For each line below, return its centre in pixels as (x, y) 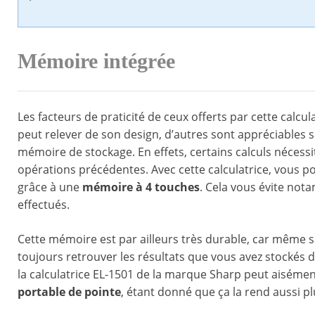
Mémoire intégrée (96, 62)
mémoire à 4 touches (141, 187)
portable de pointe (69, 292)
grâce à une (50, 187)
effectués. (44, 205)
